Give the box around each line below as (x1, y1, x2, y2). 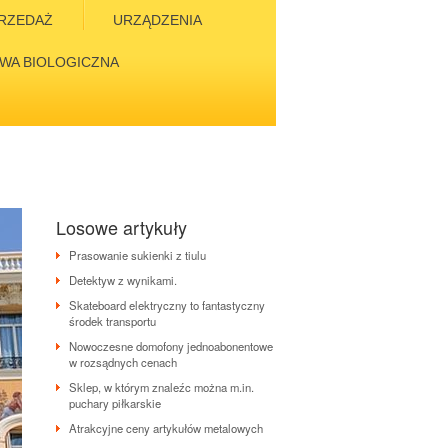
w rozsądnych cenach (69, 354, 177, 370)
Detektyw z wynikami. (69, 272, 177, 288)
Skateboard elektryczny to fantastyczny (69, 297, 265, 313)
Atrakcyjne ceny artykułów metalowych (69, 420, 263, 436)
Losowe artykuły (56, 214, 187, 240)
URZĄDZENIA (113, 12, 202, 28)
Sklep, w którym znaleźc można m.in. (69, 379, 254, 395)
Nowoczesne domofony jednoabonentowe (69, 338, 273, 354)
